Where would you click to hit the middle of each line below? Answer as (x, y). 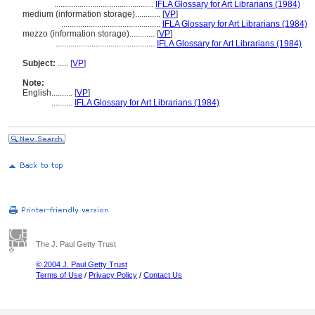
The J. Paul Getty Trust (76, 244)
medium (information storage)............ (92, 14)
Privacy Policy (113, 275)
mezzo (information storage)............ (90, 34)
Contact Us (163, 275)
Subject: (39, 63)
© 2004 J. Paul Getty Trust (82, 264)
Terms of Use (59, 275)
